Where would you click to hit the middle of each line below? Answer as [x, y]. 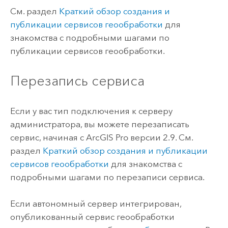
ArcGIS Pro [107, 137]
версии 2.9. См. [160, 137]
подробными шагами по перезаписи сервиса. [107, 177]
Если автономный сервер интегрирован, [95, 203]
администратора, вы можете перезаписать [99, 124]
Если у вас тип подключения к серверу [91, 111]
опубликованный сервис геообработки [92, 217]
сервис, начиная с [48, 137]
